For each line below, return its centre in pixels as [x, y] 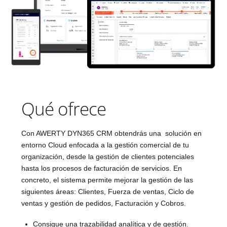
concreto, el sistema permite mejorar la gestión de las [107, 180]
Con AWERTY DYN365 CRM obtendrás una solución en [112, 134]
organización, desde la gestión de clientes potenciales [108, 157]
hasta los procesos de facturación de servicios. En [102, 168]
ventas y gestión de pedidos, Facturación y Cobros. [104, 203]
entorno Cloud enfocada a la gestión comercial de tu [105, 145]
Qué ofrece [64, 108]
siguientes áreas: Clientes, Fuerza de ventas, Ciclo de [108, 192]
